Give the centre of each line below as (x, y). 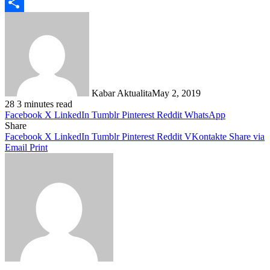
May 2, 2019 (176, 93)
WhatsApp (205, 115)
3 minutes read (45, 104)
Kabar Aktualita (122, 93)
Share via (247, 136)
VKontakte (206, 136)
